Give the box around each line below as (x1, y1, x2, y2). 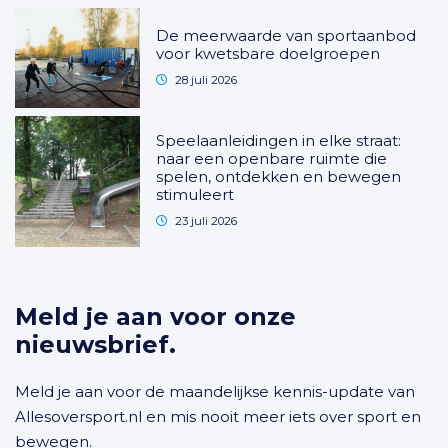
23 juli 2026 (175, 214, 238, 229)
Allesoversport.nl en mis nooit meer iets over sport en (15, 407, 421, 427)
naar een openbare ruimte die (156, 149, 388, 169)
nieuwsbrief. (15, 330, 176, 360)
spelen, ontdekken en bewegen (156, 167, 402, 187)
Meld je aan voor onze (15, 302, 296, 332)
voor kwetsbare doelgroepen (156, 43, 381, 63)
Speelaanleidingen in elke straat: (156, 131, 402, 151)
